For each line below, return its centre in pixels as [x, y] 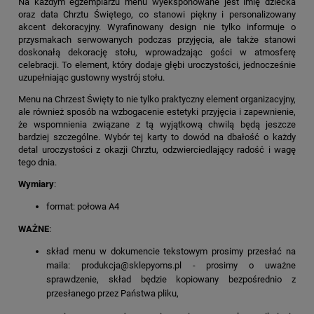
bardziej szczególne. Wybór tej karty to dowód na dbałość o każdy [157, 137]
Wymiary [36, 184]
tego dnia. [37, 163]
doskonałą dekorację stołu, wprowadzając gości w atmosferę [157, 53]
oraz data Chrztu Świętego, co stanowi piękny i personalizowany [157, 15]
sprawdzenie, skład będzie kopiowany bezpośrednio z [171, 280]
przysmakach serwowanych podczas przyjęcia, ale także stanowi [157, 40]
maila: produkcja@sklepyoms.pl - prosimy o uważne [171, 266]
